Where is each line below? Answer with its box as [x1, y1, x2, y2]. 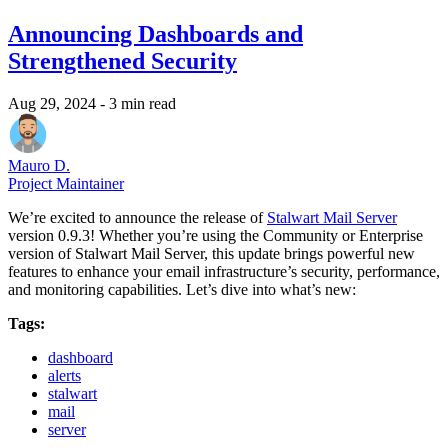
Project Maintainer [8, 175, 124, 193]
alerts [48, 367, 81, 385]
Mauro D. [8, 157, 70, 175]
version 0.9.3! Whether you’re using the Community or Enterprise [8, 227, 423, 245]
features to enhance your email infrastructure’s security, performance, [8, 263, 440, 281]
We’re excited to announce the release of [8, 209, 267, 227]
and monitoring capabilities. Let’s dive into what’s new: [8, 281, 356, 299]
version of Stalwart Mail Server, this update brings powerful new [8, 245, 415, 263]
